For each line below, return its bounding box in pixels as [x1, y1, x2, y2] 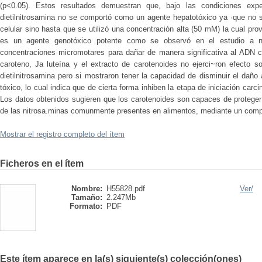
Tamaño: [71, 193, 102, 202]
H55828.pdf [106, 184, 145, 193]
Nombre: [71, 184, 102, 193]
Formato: [70, 202, 102, 211]
